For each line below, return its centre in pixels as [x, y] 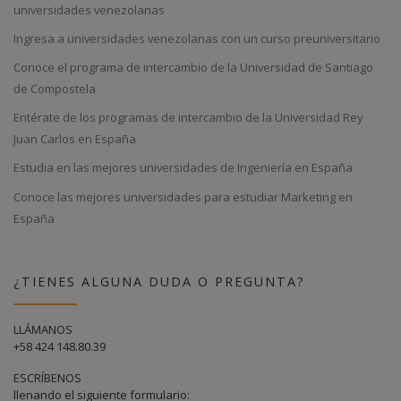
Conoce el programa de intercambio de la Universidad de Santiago [193, 68]
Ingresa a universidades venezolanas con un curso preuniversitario [197, 39]
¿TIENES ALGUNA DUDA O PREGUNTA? [159, 281]
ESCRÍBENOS [47, 377]
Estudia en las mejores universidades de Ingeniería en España [183, 168]
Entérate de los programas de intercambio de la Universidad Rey [188, 118]
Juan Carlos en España [75, 139]
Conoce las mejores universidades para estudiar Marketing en [183, 196]
